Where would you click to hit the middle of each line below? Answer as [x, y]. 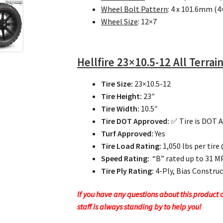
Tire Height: [122, 96]
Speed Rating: [126, 158]
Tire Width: [120, 108]
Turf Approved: [127, 133]
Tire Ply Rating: [128, 170]
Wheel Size [120, 21]
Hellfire [97, 62]
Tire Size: [117, 83]
